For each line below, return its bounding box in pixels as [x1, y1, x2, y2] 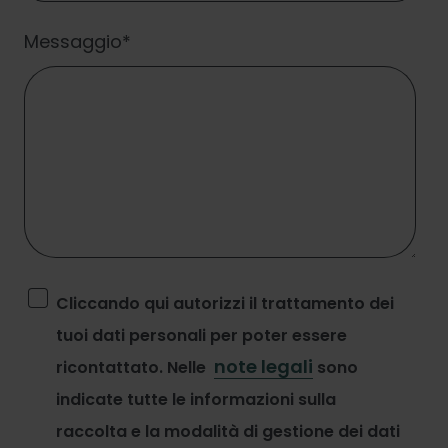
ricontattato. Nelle [56, 356, 210, 379]
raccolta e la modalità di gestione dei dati [56, 420, 400, 443]
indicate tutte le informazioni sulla [56, 388, 336, 411]
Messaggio [24, 29, 122, 54]
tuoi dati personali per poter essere [56, 324, 347, 347]
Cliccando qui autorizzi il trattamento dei [56, 292, 394, 315]
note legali [214, 354, 313, 379]
